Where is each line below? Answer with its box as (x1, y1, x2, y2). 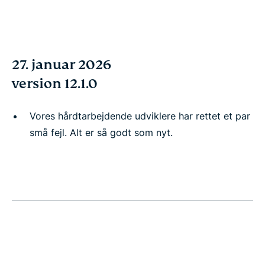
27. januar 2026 (12, 56, 111, 73)
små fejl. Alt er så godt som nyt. (30, 127, 173, 138)
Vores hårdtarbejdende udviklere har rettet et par (30, 110, 250, 122)
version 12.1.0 (12, 75, 98, 92)
